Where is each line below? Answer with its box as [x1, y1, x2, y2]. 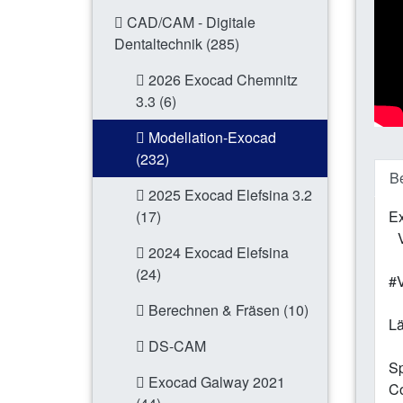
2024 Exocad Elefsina [145, 242, 289, 264]
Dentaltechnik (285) [114, 33, 239, 55]
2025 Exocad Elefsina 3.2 [145, 184, 312, 206]
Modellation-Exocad [145, 127, 276, 148]
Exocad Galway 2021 [145, 372, 285, 393]
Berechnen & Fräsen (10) [145, 300, 309, 321]
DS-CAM [145, 336, 206, 357]
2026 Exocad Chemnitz [145, 69, 298, 91]
